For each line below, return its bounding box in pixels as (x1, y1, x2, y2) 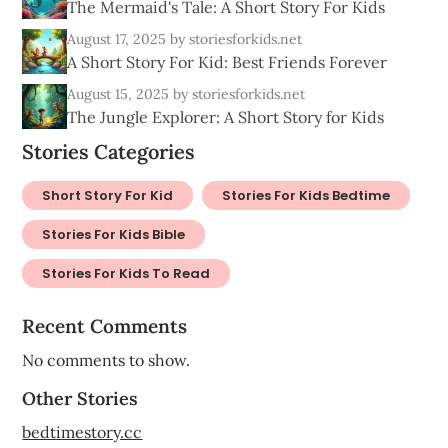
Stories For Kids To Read (42, 264, 211, 284)
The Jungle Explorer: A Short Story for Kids (67, 107, 385, 128)
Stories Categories (22, 139, 196, 165)
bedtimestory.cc (22, 422, 143, 443)
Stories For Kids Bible (42, 225, 186, 245)
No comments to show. (22, 350, 191, 371)
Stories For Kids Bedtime (222, 186, 391, 206)
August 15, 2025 (67, 85, 174, 104)
